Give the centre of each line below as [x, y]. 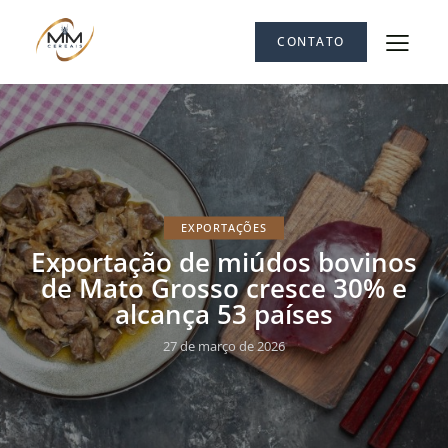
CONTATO [311, 42]
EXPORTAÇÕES [224, 227]
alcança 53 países [224, 313]
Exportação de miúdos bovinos [224, 261]
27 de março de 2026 [224, 345]
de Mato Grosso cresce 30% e [224, 287]
